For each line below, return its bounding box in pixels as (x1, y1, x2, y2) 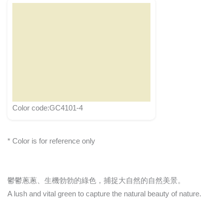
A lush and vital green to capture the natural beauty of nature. (7, 190, 201, 198)
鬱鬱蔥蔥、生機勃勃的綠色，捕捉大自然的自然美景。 (7, 177, 185, 185)
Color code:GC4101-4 (12, 104, 83, 112)
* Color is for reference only (7, 137, 95, 145)
